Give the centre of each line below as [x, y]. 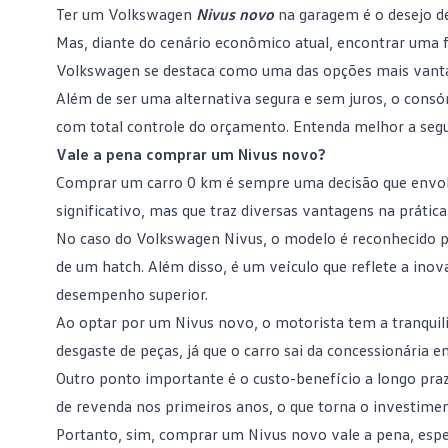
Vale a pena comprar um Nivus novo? [191, 154]
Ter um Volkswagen [126, 14]
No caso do [96, 238]
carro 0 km [184, 182]
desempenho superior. [132, 294]
